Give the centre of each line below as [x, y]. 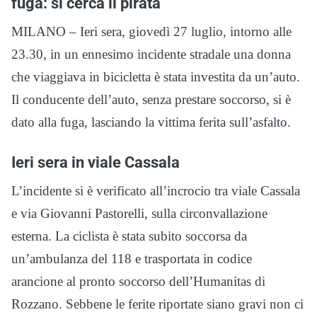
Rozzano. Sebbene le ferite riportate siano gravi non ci [157, 304]
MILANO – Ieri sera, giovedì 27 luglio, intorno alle [151, 31]
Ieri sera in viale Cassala [96, 162]
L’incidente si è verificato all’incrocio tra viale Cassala [156, 190]
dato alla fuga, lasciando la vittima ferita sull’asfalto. [151, 122]
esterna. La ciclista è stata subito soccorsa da [129, 236]
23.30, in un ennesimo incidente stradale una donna [151, 54]
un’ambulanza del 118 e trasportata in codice [132, 258]
